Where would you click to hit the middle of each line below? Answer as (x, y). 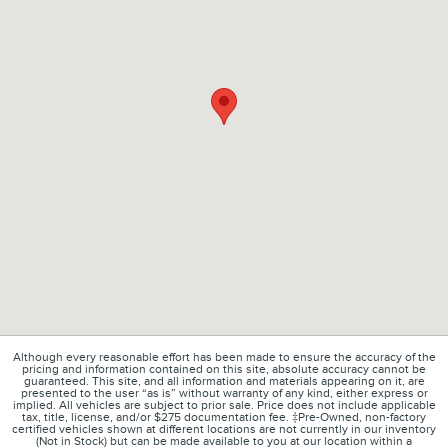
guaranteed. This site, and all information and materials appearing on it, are (224, 381)
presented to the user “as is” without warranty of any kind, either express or (224, 393)
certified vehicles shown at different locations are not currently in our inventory (224, 429)
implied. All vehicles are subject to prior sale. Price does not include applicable (224, 405)
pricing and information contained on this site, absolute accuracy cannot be (224, 369)
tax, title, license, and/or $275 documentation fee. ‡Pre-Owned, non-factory (224, 417)
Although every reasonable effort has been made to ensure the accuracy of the (224, 357)
